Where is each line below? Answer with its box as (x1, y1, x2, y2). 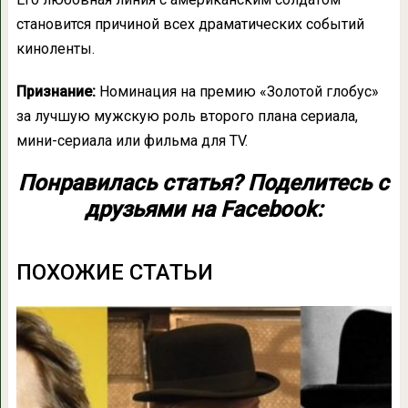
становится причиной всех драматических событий (15, 15, 364, 34)
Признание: (15, 83, 96, 101)
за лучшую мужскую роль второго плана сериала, (15, 107, 358, 126)
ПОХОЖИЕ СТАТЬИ (15, 260, 213, 286)
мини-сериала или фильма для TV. (15, 132, 248, 150)
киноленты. (15, 40, 95, 58)
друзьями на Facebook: (85, 197, 323, 223)
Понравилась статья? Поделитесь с (18, 170, 390, 197)
